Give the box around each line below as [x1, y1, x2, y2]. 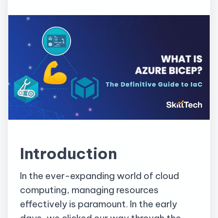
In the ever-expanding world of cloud [20, 170, 179, 182]
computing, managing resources [20, 184, 159, 196]
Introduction [20, 143, 117, 163]
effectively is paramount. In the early [20, 198, 177, 210]
